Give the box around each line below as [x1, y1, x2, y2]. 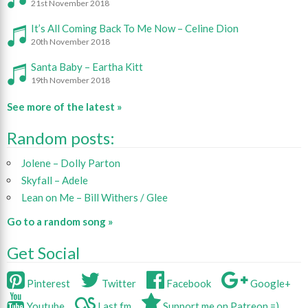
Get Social [7, 242, 80, 263]
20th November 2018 [31, 36, 110, 47]
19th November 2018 [31, 74, 110, 85]
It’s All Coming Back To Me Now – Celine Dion [31, 21, 239, 34]
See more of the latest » [7, 100, 122, 113]
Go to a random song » [7, 214, 113, 228]
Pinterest [25, 276, 70, 289]
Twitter [100, 276, 136, 289]
